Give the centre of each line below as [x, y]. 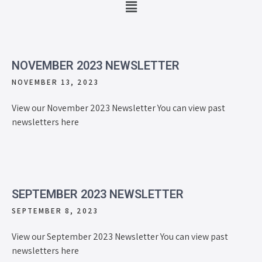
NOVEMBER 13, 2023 [55, 82]
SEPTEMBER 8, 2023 [55, 211]
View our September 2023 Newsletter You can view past [120, 236]
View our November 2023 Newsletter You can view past [118, 108]
